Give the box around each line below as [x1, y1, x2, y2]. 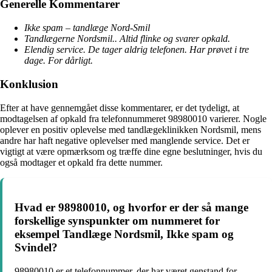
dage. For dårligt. [24, 55, 93, 66]
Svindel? [15, 241, 58, 254]
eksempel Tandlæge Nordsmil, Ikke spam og [15, 228, 234, 241]
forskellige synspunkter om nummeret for [15, 214, 220, 228]
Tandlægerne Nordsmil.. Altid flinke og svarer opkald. [24, 33, 230, 44]
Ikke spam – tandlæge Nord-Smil [24, 22, 150, 33]
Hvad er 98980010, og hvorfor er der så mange [15, 201, 248, 214]
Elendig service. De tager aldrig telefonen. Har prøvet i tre [24, 44, 249, 55]
